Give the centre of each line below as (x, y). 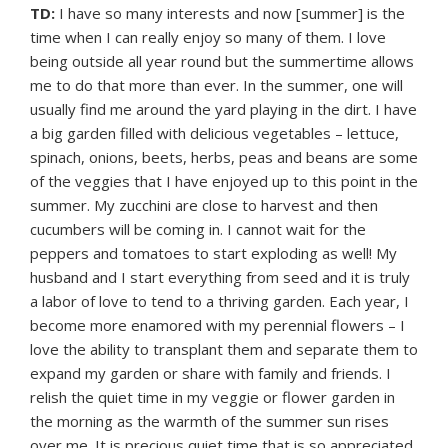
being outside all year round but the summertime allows (222, 61)
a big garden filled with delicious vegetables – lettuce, (214, 133)
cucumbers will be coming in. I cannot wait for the (198, 229)
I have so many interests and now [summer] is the (230, 13)
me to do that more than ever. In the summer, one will (216, 85)
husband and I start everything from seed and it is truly (220, 277)
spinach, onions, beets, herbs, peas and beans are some (224, 157)
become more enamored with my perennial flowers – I (217, 325)
